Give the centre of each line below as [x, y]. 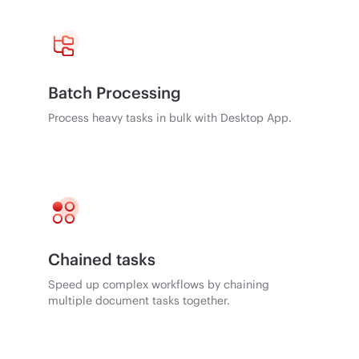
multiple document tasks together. [139, 300]
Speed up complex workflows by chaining [159, 284]
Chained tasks [102, 258]
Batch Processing [115, 92]
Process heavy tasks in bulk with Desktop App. [170, 117]
